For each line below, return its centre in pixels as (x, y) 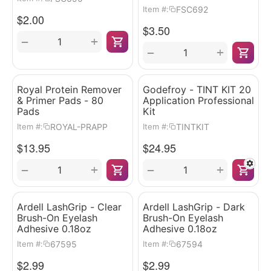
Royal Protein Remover (69, 90)
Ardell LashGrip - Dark (194, 207)
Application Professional (198, 100)
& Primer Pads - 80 (60, 100)
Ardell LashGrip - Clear (69, 207)
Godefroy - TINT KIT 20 (197, 90)
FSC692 (192, 9)
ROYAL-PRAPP (79, 126)
